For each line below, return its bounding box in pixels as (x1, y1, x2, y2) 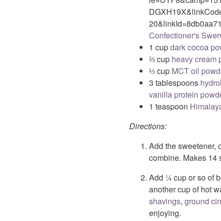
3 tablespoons (149, 77, 200, 88)
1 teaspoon (149, 101, 190, 112)
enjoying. (149, 207, 181, 219)
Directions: (129, 120, 167, 132)
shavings (149, 195, 181, 207)
